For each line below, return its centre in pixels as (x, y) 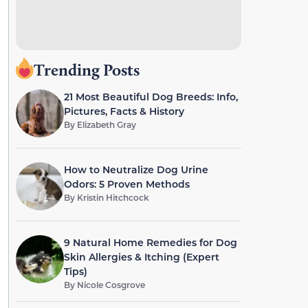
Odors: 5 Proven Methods (126, 184)
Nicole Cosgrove (111, 285)
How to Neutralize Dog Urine (136, 169)
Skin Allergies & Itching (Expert (141, 257)
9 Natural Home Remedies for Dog (150, 242)
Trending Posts (86, 70)
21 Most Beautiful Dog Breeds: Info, (151, 97)
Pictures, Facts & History (124, 111)
